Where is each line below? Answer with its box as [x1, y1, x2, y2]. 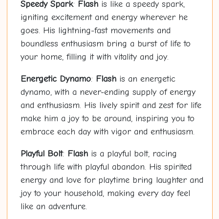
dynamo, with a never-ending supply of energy [20, 87, 196, 98]
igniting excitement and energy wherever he [20, 12, 188, 23]
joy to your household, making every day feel [20, 188, 190, 199]
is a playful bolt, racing [88, 149, 177, 159]
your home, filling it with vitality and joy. [20, 52, 169, 63]
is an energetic [116, 74, 175, 85]
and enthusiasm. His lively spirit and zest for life [20, 100, 201, 111]
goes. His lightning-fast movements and [20, 25, 171, 36]
